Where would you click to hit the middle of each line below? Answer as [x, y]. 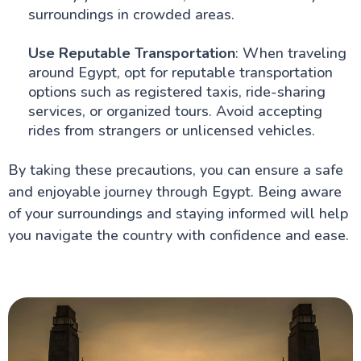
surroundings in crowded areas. [131, 15]
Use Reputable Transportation [131, 53]
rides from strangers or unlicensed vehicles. [171, 131]
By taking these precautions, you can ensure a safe [175, 170]
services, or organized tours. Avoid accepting [175, 111]
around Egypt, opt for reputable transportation [180, 73]
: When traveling [290, 53]
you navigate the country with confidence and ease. [178, 235]
